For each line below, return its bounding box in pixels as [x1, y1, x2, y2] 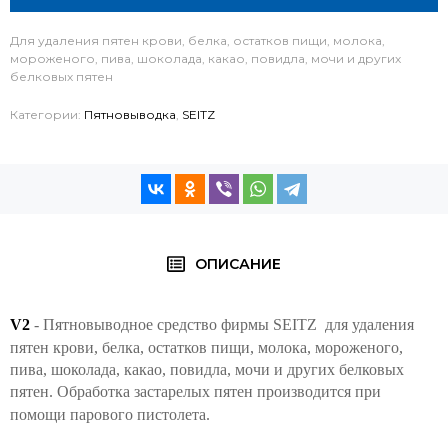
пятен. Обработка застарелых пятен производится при [10, 383, 381, 400]
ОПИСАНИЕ [195, 255, 282, 273]
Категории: [10, 107, 84, 122]
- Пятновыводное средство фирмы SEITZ [34, 316, 317, 333]
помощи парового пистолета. [10, 406, 210, 423]
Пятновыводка [84, 107, 176, 122]
